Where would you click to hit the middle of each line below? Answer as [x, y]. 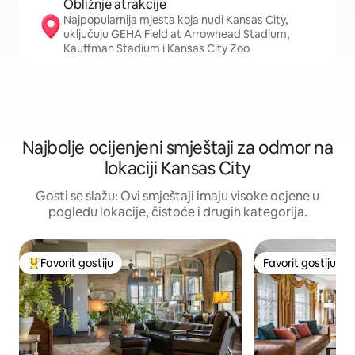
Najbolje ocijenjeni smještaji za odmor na [177, 148]
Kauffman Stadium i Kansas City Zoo [157, 48]
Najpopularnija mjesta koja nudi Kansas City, [176, 20]
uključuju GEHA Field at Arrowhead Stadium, [176, 34]
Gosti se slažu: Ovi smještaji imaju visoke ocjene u [177, 196]
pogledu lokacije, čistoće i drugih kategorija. [177, 212]
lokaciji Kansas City [177, 168]
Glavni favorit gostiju [81, 270]
